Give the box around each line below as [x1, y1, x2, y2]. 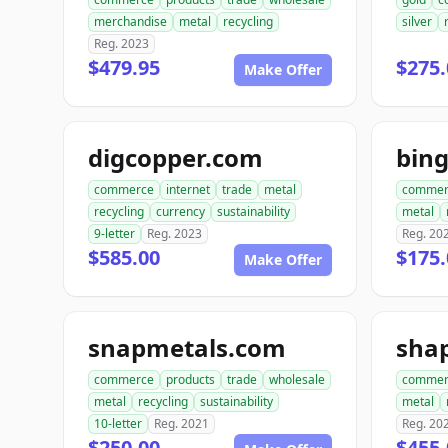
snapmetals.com [88, 331, 286, 364]
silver [402, 13, 432, 30]
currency [156, 203, 205, 220]
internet [166, 181, 210, 198]
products [166, 371, 215, 388]
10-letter [94, 415, 142, 432]
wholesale [269, 371, 325, 388]
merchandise [94, 13, 167, 30]
